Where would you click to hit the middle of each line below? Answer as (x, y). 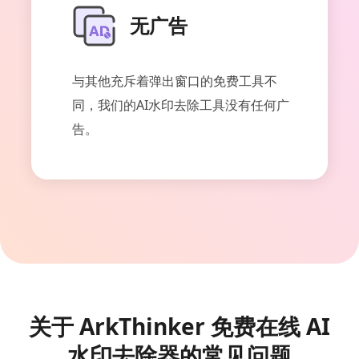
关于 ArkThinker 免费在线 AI (179, 326)
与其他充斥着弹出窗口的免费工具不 (175, 81)
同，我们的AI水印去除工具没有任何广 (181, 105)
